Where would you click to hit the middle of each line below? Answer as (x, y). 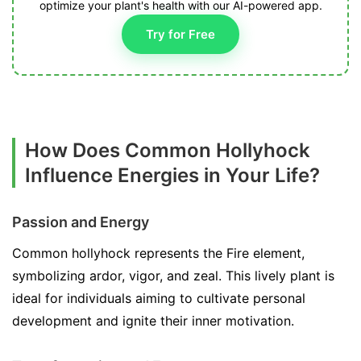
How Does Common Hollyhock (168, 150)
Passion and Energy (81, 222)
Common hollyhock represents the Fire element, (158, 253)
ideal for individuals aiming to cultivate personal (159, 298)
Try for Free (180, 34)
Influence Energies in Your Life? (172, 175)
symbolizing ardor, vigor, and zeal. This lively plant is (173, 275)
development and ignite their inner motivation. (153, 320)
